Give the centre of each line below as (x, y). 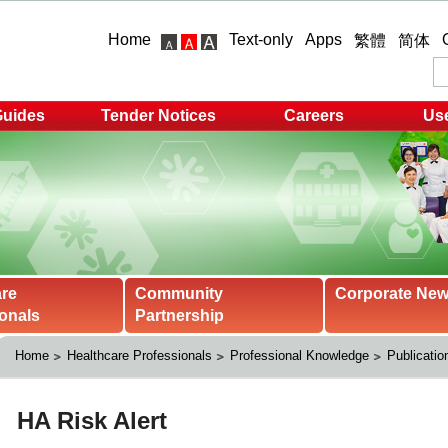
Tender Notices (158, 115)
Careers (314, 115)
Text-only (261, 39)
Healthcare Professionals (139, 356)
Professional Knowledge (299, 356)
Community (179, 294)
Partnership (179, 316)
